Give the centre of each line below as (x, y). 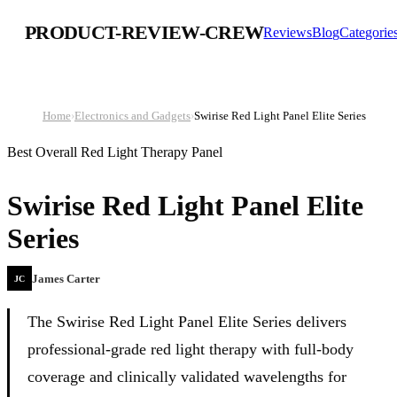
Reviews (288, 32)
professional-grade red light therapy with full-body (191, 350)
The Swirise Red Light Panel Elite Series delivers (187, 322)
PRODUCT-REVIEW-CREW (144, 32)
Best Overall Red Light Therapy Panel (115, 152)
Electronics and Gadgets (132, 116)
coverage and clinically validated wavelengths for (187, 377)
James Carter (66, 279)
